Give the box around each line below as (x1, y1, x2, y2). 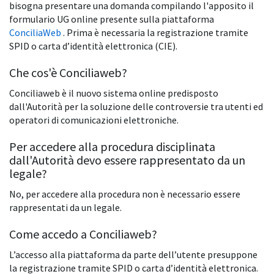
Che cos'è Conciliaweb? (9, 65, 127, 81)
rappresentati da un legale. (9, 201, 122, 214)
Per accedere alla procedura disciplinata (9, 139, 215, 155)
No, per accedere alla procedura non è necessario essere (9, 188, 240, 201)
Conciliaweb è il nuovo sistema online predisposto (9, 87, 218, 100)
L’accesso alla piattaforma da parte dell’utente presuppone (9, 248, 257, 261)
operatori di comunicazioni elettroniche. (9, 114, 179, 127)
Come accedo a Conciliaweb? (9, 226, 157, 242)
